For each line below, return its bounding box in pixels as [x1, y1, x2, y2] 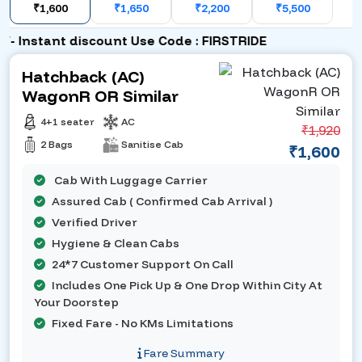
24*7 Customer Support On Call [52, 257, 234, 272]
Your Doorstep [34, 295, 119, 310]
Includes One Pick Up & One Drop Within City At [52, 278, 322, 293]
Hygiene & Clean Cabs [52, 236, 179, 251]
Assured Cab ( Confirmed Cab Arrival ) [52, 194, 272, 209]
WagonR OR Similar [22, 86, 179, 107]
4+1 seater [40, 116, 95, 128]
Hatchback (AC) [22, 66, 144, 87]
